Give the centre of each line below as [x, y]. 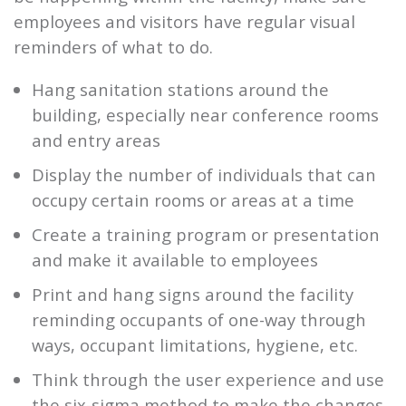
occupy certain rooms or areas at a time [193, 199]
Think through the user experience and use [208, 379]
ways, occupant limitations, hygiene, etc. [195, 344]
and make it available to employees [175, 259]
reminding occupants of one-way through [199, 319]
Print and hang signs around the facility [193, 294]
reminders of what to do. [113, 47]
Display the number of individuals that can [204, 174]
